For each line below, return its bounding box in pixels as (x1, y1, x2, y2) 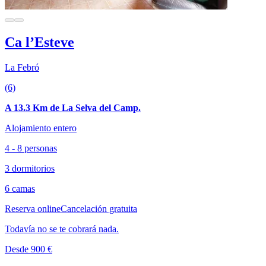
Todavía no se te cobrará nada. (5, 223, 119, 234)
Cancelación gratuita (61, 203, 137, 214)
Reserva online (5, 203, 61, 214)
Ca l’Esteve (5, 34, 74, 50)
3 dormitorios (5, 163, 55, 173)
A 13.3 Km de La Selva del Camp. (5, 102, 141, 113)
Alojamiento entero (5, 122, 77, 133)
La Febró (5, 62, 39, 72)
